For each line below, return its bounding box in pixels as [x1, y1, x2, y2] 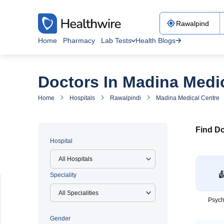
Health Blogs [135, 36, 175, 44]
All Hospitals [58, 155, 92, 162]
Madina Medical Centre [156, 94, 219, 101]
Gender [50, 215, 70, 222]
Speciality [50, 171, 76, 178]
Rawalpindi [110, 94, 141, 101]
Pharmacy [63, 36, 95, 44]
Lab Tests [101, 36, 131, 44]
